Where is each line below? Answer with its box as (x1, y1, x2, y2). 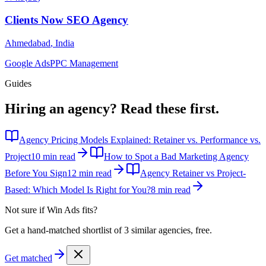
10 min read (31, 151, 75, 161)
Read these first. (121, 101, 219, 117)
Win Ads (47, 204, 80, 215)
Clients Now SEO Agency (5, 14, 128, 27)
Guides (5, 78, 31, 89)
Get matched (5, 252, 52, 263)
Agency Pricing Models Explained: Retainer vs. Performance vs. (19, 134, 261, 145)
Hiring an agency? (5, 101, 117, 117)
